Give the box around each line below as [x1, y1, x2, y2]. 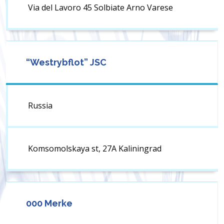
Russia [28, 100, 52, 111]
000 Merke [26, 198, 72, 209]
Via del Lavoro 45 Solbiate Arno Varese [28, 2, 173, 13]
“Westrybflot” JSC [26, 57, 106, 68]
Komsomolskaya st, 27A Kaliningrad [28, 143, 161, 154]
